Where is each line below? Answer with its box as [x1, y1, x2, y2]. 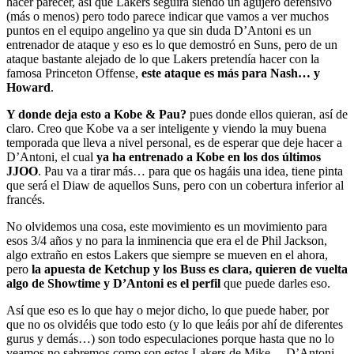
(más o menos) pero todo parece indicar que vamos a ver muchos [6, 9, 329, 23]
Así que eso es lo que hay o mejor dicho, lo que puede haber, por [6, 303, 329, 317]
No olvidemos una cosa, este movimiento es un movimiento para [6, 219, 327, 233]
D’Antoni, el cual [6, 149, 96, 164]
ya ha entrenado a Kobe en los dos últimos [96, 149, 321, 164]
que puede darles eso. [220, 276, 330, 290]
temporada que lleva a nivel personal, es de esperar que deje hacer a [6, 135, 342, 149]
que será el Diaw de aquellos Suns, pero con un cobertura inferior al [6, 178, 344, 192]
